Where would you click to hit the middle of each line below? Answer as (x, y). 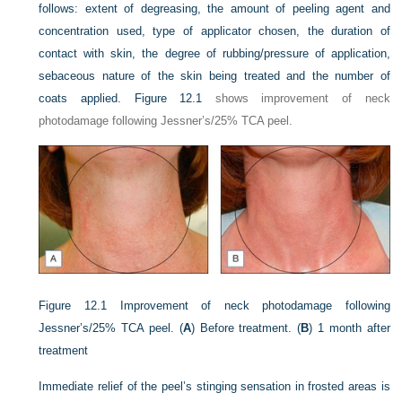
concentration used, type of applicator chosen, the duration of (214, 31)
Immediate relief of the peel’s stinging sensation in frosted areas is (214, 386)
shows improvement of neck (296, 99)
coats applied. (87, 99)
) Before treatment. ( (246, 328)
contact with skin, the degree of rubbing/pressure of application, (214, 54)
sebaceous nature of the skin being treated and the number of (214, 76)
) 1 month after (350, 328)
